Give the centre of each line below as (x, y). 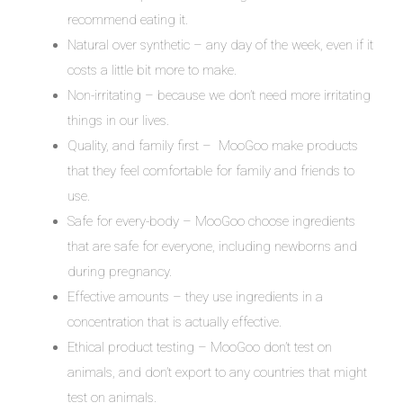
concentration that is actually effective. (175, 322)
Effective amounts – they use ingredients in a (195, 296)
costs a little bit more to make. (152, 70)
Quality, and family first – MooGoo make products (213, 145)
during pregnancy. (120, 271)
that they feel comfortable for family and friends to (211, 170)
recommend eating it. (128, 19)
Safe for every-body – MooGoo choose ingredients (211, 221)
